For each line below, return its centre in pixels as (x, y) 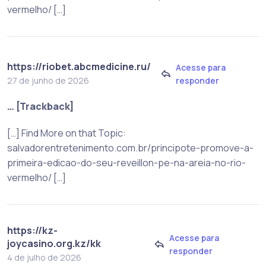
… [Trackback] (41, 107)
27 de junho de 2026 (48, 80)
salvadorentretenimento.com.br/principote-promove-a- (130, 148)
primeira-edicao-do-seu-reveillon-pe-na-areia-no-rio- (126, 163)
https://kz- (32, 231)
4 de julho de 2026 (44, 258)
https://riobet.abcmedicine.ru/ (79, 66)
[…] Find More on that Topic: (66, 133)
